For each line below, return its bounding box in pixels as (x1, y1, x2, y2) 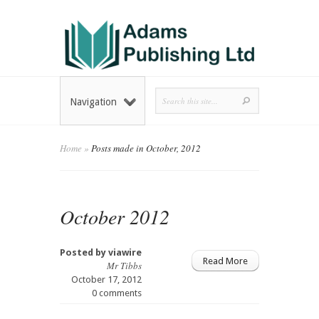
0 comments (92, 288, 142, 299)
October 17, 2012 (71, 274, 142, 286)
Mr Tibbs (107, 259, 142, 273)
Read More (203, 256, 248, 267)
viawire (108, 247, 142, 258)
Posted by (60, 247, 108, 258)
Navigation (70, 96, 117, 108)
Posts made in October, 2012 (89, 142, 201, 155)
